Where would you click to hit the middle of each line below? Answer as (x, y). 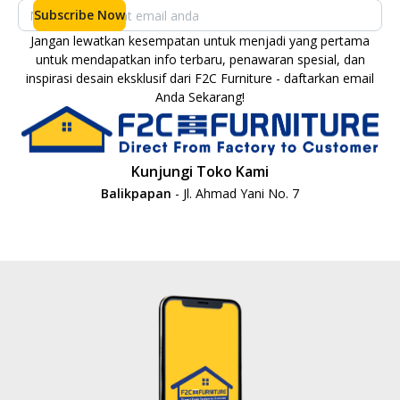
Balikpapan (138, 194)
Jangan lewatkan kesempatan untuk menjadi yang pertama (200, 41)
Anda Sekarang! (200, 97)
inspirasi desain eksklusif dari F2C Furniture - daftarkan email (200, 78)
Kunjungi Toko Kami (200, 172)
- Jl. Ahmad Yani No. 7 (237, 194)
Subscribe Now (79, 15)
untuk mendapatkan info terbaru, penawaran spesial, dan (200, 59)
